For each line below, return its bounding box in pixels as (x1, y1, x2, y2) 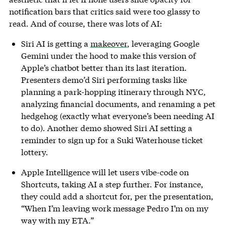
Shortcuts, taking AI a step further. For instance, (21, 179, 203, 190)
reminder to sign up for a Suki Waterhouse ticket (21, 135, 203, 146)
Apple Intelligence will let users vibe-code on (21, 167, 189, 178)
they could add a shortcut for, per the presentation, (21, 191, 213, 202)
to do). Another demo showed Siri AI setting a (21, 123, 192, 134)
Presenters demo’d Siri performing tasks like (21, 74, 187, 85)
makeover (90, 38, 127, 49)
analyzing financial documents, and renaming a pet (21, 98, 215, 109)
